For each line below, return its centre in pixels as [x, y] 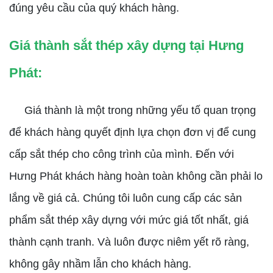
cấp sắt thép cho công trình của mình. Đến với [122, 154]
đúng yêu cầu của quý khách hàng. [94, 8]
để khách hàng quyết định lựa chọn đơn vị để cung [133, 132]
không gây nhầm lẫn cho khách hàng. [100, 264]
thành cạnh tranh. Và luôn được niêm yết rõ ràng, [129, 242]
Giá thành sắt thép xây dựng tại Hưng [126, 45]
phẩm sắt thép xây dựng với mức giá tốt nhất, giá [129, 220]
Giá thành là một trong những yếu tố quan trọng [133, 110]
